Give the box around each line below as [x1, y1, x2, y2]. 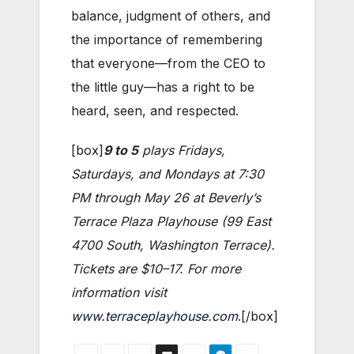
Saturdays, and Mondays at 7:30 [71, 165, 264, 182]
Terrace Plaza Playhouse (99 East [71, 213, 271, 229]
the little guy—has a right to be [71, 78, 254, 95]
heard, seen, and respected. [71, 102, 239, 119]
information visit [71, 284, 167, 300]
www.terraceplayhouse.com [71, 307, 238, 324]
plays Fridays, [138, 141, 225, 158]
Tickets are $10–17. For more [71, 260, 241, 277]
